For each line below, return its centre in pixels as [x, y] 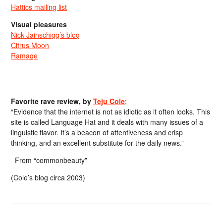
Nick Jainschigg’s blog [46, 34]
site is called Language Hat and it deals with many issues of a [107, 122]
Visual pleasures [39, 24]
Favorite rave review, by [52, 101]
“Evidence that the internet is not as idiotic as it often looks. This [111, 111]
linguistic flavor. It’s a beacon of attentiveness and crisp [97, 132]
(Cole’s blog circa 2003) [48, 177]
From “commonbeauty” [49, 160]
